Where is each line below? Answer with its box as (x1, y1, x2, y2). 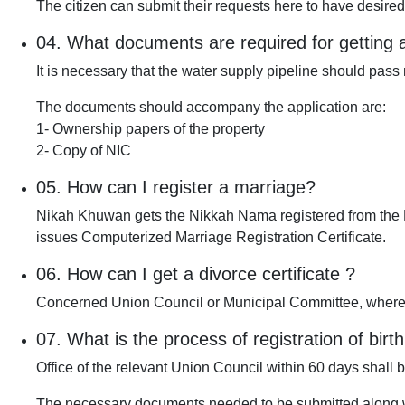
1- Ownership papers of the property (36, 121, 265, 137)
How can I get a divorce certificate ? (67, 264, 355, 285)
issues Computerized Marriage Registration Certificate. (36, 230, 386, 246)
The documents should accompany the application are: (36, 99, 386, 116)
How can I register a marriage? (67, 177, 316, 198)
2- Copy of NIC (36, 143, 131, 159)
